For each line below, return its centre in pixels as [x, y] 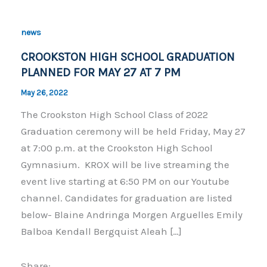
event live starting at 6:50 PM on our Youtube [125, 181]
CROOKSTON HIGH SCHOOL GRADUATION [128, 57]
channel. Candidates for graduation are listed [126, 198]
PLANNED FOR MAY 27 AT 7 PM [100, 72]
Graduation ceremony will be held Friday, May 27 [133, 131]
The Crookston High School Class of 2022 [114, 114]
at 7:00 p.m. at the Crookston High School [117, 148]
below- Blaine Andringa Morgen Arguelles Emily [131, 214]
